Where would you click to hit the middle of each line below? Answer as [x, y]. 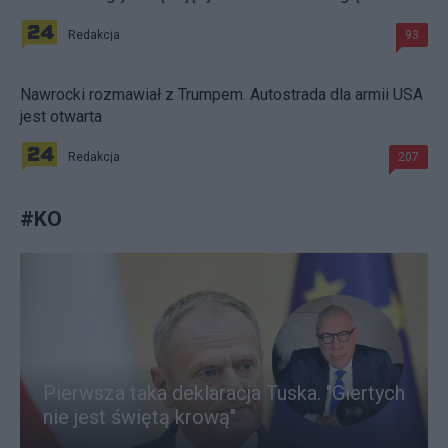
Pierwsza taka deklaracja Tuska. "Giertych [224, 393]
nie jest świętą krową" [139, 417]
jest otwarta [61, 117]
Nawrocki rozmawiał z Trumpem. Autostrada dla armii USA [221, 95]
